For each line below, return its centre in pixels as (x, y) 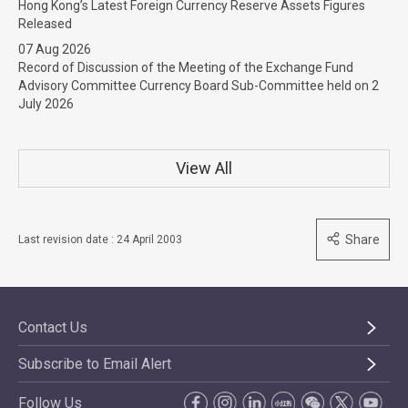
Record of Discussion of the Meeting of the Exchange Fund (186, 67)
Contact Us (53, 327)
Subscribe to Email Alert (95, 364)
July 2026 (46, 104)
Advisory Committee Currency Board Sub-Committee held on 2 (199, 86)
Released (45, 24)
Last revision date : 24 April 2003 (100, 240)
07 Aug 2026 (55, 49)
